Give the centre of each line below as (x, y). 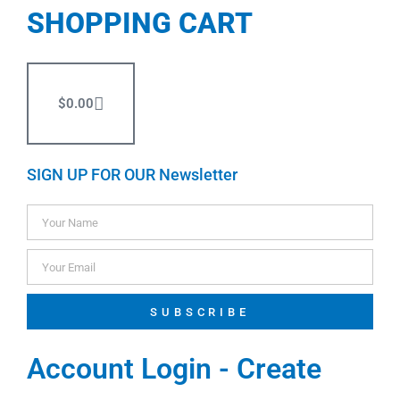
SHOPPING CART (140, 24)
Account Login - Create (174, 369)
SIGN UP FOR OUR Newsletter (132, 175)
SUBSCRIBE (200, 312)
